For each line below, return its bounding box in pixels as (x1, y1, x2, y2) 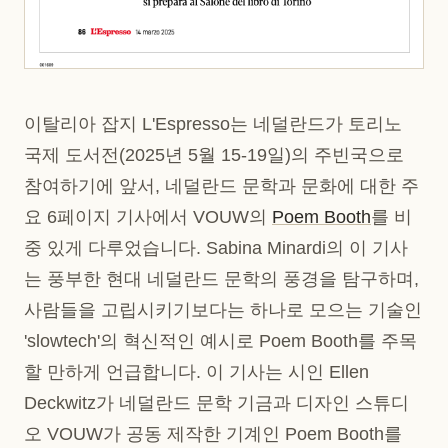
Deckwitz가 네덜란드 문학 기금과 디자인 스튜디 (24, 392, 409, 413)
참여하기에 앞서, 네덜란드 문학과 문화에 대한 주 (24, 175, 419, 196)
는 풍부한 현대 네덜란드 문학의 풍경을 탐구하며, (24, 268, 419, 289)
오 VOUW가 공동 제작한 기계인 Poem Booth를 (24, 423, 402, 444)
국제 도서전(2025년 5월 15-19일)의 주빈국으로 (24, 144, 404, 165)
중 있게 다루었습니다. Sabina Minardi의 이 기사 (24, 237, 408, 258)
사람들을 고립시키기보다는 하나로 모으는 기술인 (24, 299, 422, 320)
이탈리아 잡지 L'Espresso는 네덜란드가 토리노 (24, 113, 402, 134)
